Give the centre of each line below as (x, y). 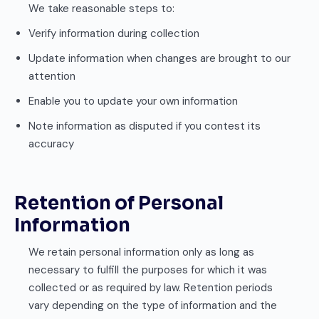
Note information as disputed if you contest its (145, 126)
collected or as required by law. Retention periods (151, 288)
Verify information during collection (114, 33)
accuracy (51, 144)
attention (52, 76)
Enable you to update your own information (133, 101)
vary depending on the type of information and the (153, 305)
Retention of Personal (119, 203)
